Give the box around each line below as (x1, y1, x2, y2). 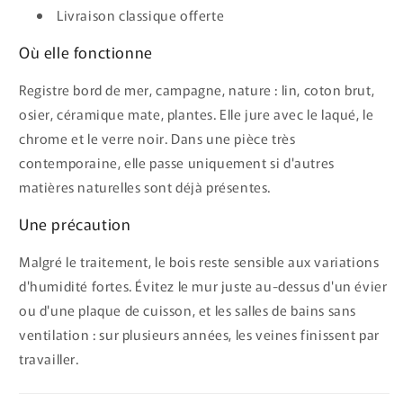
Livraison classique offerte (57, 4, 225, 24)
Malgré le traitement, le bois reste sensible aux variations (19, 251, 380, 271)
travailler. (19, 348, 79, 368)
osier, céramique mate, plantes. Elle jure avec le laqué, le (19, 103, 374, 123)
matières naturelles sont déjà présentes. (19, 176, 272, 196)
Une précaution (19, 211, 131, 235)
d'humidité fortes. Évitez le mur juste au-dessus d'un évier (19, 275, 388, 295)
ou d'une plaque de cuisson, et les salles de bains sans (19, 300, 357, 319)
